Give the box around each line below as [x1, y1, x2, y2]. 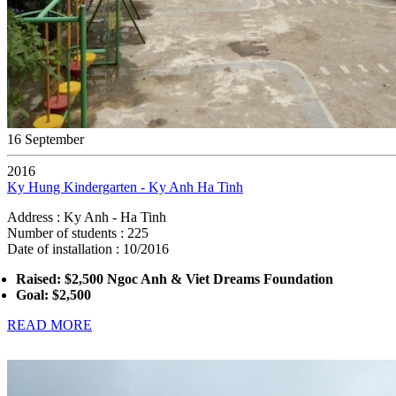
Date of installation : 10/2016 [7, 241, 169, 256]
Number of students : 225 [7, 225, 148, 240]
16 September [7, 132, 84, 147]
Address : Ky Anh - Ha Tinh [7, 209, 166, 225]
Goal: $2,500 [16, 287, 91, 302]
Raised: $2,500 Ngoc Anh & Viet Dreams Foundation [16, 271, 333, 286]
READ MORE [7, 317, 92, 332]
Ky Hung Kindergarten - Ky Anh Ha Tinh [7, 179, 243, 194]
